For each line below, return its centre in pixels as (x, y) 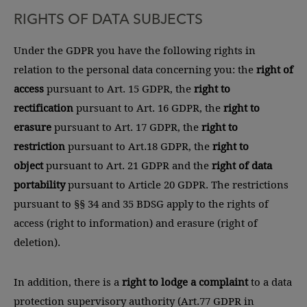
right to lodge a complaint (186, 282)
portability (39, 184)
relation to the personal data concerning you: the (135, 69)
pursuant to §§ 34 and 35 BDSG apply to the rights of (141, 204)
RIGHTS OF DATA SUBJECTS (108, 19)
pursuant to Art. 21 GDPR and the (127, 165)
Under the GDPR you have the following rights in (135, 50)
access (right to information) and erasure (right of (136, 223)
